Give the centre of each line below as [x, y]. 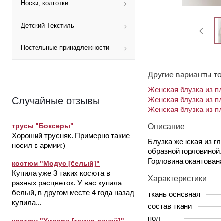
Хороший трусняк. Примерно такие [71, 135]
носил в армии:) [38, 145]
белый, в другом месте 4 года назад [73, 193]
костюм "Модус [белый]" [56, 163]
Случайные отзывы [56, 101]
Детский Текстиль [47, 25]
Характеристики [177, 178]
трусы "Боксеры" [43, 126]
